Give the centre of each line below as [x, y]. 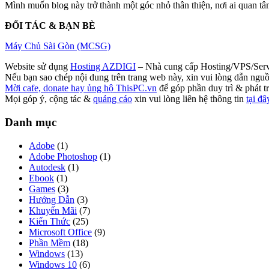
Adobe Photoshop [63, 156]
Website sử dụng [38, 67]
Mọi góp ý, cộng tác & [49, 99]
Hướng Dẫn [52, 199]
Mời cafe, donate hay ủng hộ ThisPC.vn [81, 88]
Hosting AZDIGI [103, 67]
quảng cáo [113, 99]
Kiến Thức [50, 221]
